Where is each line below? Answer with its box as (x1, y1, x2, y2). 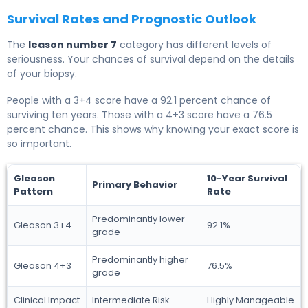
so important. (7, 137, 71, 151)
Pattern (14, 185, 53, 199)
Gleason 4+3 (14, 259, 71, 273)
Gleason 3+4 (14, 219, 71, 232)
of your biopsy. (7, 67, 77, 81)
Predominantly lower (92, 212, 185, 226)
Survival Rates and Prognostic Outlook (7, 10, 256, 28)
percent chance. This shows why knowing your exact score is (7, 122, 299, 137)
